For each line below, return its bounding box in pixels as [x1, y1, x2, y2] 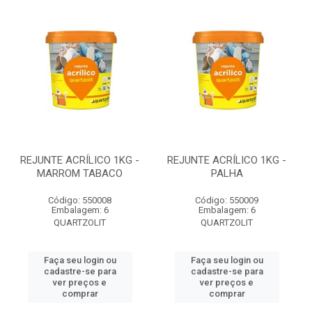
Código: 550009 [195, 195, 258, 205]
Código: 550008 [48, 195, 111, 205]
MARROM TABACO [37, 167, 123, 180]
